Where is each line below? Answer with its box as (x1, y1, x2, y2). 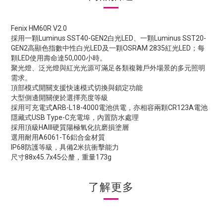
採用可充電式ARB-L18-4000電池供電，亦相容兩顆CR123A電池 (11, 104, 208, 111)
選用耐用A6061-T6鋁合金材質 (11, 133, 105, 141)
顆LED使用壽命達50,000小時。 (11, 54, 107, 62)
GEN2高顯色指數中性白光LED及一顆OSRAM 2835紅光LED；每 (11, 44, 205, 52)
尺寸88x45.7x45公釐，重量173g (11, 153, 111, 161)
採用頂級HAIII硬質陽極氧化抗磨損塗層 (11, 123, 129, 131)
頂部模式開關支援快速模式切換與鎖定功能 (11, 84, 143, 92)
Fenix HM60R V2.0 (11, 24, 67, 32)
